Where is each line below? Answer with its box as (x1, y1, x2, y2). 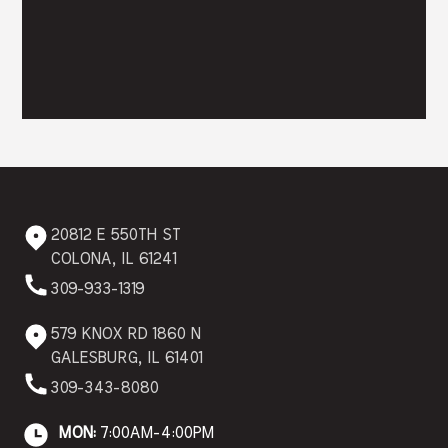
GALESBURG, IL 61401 (50, 350, 203, 366)
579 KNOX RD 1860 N (50, 326, 201, 342)
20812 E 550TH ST (50, 227, 181, 243)
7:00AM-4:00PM (95, 425, 215, 441)
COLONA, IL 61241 (50, 251, 177, 267)
